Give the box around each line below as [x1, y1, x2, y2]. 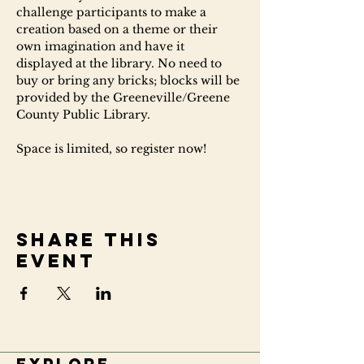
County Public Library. [16, 107, 150, 122]
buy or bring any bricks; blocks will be [16, 73, 243, 88]
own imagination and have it [16, 39, 188, 54]
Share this [16, 228, 161, 251]
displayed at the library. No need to [16, 56, 225, 71]
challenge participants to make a [16, 5, 210, 19]
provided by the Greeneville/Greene [16, 90, 233, 105]
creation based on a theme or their [16, 22, 221, 37]
